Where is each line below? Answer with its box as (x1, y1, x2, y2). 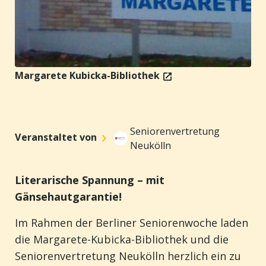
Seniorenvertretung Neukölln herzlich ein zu (15, 249, 241, 263)
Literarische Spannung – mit (15, 173, 164, 187)
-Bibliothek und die (131, 232, 229, 246)
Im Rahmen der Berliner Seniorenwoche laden (15, 216, 248, 230)
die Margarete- (15, 232, 91, 246)
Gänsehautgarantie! (15, 189, 122, 204)
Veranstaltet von (15, 130, 97, 144)
